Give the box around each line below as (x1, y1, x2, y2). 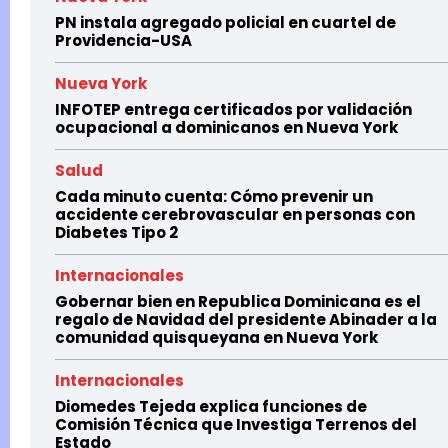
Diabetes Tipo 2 (55, 222, 178, 244)
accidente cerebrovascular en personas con (55, 204, 415, 226)
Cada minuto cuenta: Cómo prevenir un (55, 186, 373, 208)
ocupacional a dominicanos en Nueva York (55, 117, 398, 139)
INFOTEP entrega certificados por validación (55, 99, 412, 121)
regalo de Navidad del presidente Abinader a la (55, 309, 437, 331)
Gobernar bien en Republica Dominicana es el (55, 291, 421, 313)
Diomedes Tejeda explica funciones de (55, 396, 367, 418)
